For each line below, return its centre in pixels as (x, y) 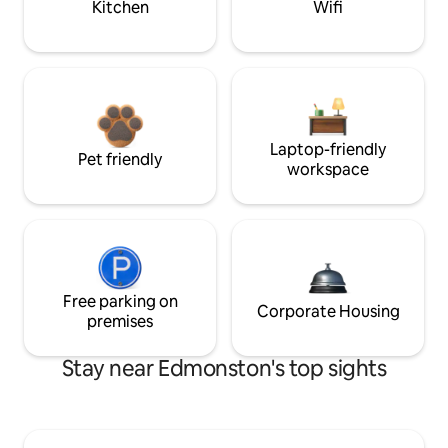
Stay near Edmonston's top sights (224, 369)
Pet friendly (120, 160)
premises (120, 322)
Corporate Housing (328, 312)
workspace (328, 170)
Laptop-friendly (328, 150)
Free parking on (120, 302)
